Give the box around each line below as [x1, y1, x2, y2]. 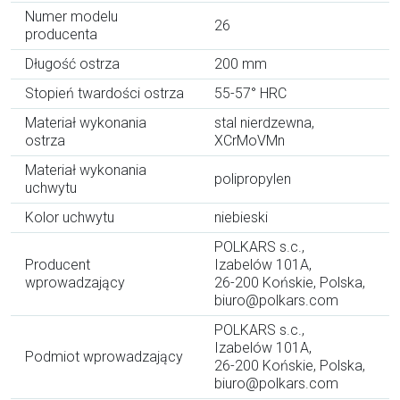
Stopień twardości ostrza [25, 85, 184, 103]
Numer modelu [25, 8, 118, 26]
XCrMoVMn [214, 132, 285, 150]
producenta [25, 26, 97, 44]
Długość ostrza [25, 55, 120, 73]
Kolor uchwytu [25, 209, 114, 227]
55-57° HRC [214, 85, 287, 103]
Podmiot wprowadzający [25, 348, 183, 366]
